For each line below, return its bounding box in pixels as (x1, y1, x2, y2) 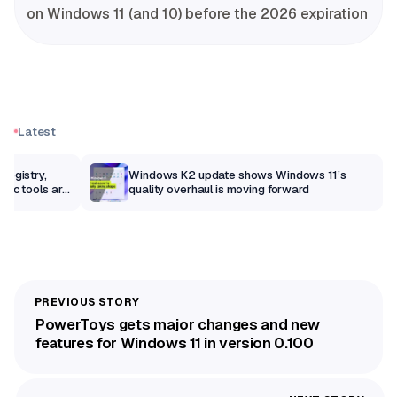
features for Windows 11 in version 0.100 (35, 333, 314, 354)
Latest (18, 123, 57, 139)
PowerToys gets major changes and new (35, 315, 320, 335)
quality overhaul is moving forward (128, 181, 309, 197)
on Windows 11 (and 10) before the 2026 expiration (27, 4, 368, 23)
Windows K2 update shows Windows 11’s (128, 167, 346, 183)
